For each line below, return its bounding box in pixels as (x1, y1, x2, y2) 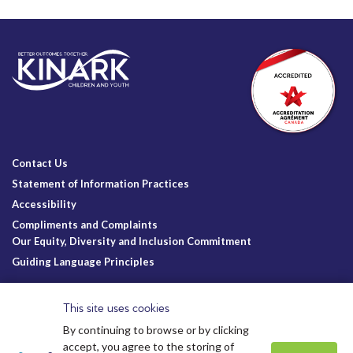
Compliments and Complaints (12, 218, 158, 232)
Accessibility (12, 198, 76, 211)
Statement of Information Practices (12, 177, 189, 191)
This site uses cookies (63, 301, 169, 316)
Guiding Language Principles (12, 255, 154, 269)
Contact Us (12, 157, 68, 170)
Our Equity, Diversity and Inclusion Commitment (12, 235, 251, 248)
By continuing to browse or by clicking (63, 323, 249, 336)
